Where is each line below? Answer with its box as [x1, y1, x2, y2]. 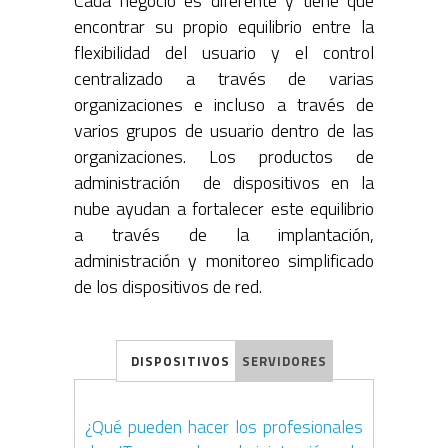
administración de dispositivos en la [74, 168, 374, 196]
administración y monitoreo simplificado [74, 246, 374, 274]
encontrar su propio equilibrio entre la [74, 12, 374, 40]
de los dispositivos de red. [74, 272, 262, 300]
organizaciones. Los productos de [74, 142, 374, 170]
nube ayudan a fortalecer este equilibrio [74, 194, 374, 222]
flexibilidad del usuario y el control [74, 38, 374, 66]
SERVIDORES [241, 350, 327, 371]
